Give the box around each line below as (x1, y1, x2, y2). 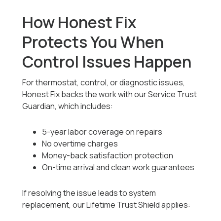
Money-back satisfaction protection (42, 150, 174, 161)
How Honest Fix (22, 11, 137, 34)
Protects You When (22, 31, 164, 53)
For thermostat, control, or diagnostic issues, (22, 77, 185, 88)
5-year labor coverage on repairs (42, 126, 163, 138)
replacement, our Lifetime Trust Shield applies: (22, 199, 191, 211)
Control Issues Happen (22, 51, 192, 73)
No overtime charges (42, 138, 118, 149)
